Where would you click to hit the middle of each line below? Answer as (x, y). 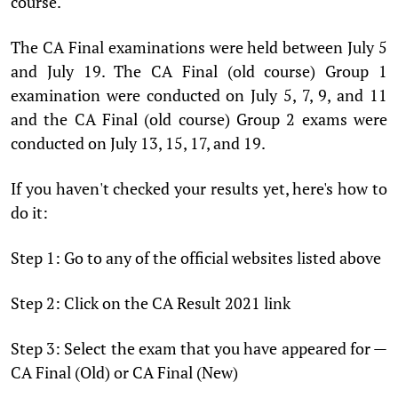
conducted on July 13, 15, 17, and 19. (138, 143)
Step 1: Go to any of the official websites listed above (196, 257)
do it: (29, 212)
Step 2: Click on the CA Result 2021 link (151, 302)
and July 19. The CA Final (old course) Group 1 (199, 71)
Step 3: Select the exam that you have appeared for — (199, 348)
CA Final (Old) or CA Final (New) (124, 372)
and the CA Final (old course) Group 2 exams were (199, 119)
